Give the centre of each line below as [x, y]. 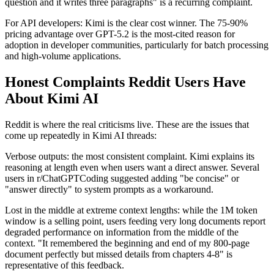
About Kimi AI [52, 98]
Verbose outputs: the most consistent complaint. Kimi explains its [130, 156]
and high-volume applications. [63, 56]
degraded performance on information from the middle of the [122, 232]
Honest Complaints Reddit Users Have [125, 82]
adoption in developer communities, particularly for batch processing [137, 45]
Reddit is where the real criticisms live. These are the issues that [127, 124]
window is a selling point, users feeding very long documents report [135, 221]
